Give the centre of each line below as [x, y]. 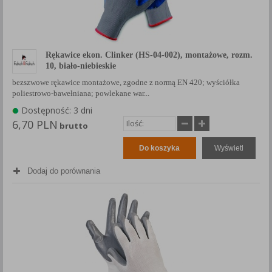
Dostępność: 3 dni [56, 110]
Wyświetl [229, 148]
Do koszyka [159, 148]
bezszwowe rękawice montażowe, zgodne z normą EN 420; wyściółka [126, 82]
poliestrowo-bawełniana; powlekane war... [81, 93]
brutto [73, 125]
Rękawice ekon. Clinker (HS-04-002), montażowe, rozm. [149, 54]
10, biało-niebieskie [81, 65]
